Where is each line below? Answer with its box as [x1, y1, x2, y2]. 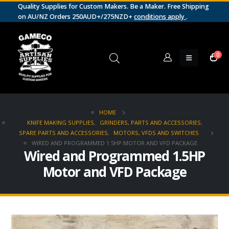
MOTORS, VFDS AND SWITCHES [113, 128, 199, 136]
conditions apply [134, 12, 186, 21]
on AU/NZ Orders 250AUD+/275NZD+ [18, 12, 134, 21]
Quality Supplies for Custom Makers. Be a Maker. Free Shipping [18, 2, 209, 11]
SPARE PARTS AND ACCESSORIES [18, 128, 108, 136]
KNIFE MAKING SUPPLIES [27, 118, 94, 126]
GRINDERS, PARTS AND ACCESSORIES [99, 118, 201, 126]
